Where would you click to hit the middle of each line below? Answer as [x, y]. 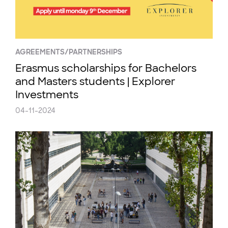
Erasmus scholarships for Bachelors [106, 68]
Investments [47, 95]
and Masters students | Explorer [95, 81]
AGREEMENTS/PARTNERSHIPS [69, 52]
